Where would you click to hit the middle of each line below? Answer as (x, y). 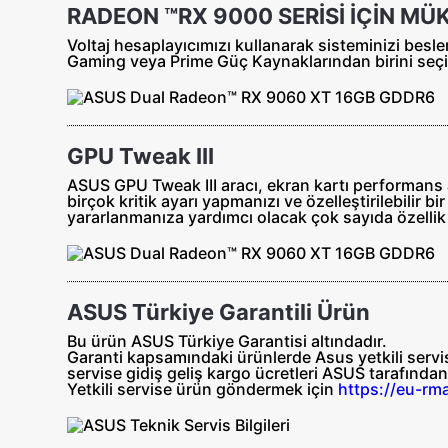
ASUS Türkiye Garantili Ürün (219, 311)
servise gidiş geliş (135, 372)
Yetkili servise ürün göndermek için (201, 388)
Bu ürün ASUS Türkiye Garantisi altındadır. (227, 340)
